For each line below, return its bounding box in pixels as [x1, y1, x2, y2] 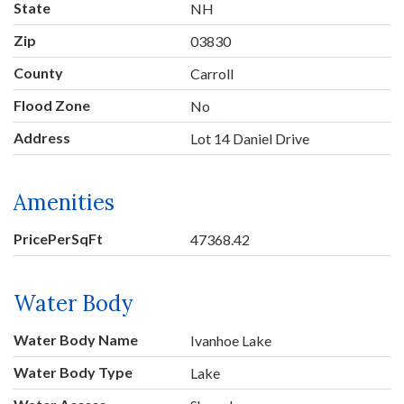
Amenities [14, 188, 115, 216]
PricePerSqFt [14, 229, 103, 247]
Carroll [190, 64, 234, 82]
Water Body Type [14, 363, 133, 381]
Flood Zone [14, 96, 90, 114]
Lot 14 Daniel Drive [190, 129, 310, 147]
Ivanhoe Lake [190, 331, 272, 349]
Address [14, 128, 70, 146]
